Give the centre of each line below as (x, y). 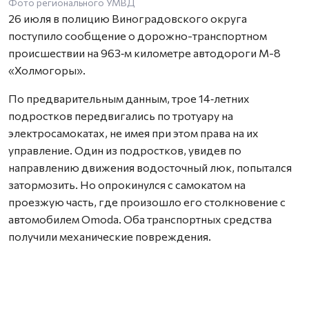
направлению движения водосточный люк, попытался (150, 168)
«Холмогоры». (47, 70)
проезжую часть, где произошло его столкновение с (147, 202)
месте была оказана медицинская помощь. (120, 271)
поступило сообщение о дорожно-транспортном (138, 36)
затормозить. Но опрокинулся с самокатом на (127, 185)
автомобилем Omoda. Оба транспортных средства (140, 219)
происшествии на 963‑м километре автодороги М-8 (144, 53)
